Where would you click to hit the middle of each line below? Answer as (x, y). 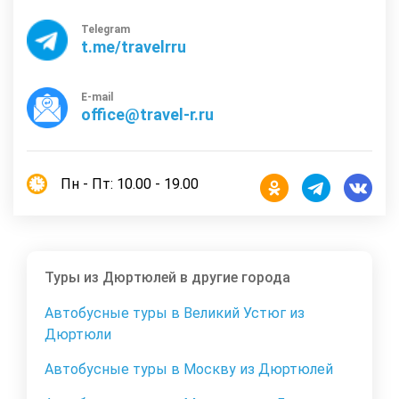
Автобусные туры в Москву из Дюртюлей (189, 369)
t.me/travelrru (134, 47)
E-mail (97, 98)
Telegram (106, 30)
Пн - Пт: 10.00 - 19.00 (130, 183)
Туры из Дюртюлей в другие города (167, 277)
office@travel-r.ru (147, 115)
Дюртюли (78, 334)
